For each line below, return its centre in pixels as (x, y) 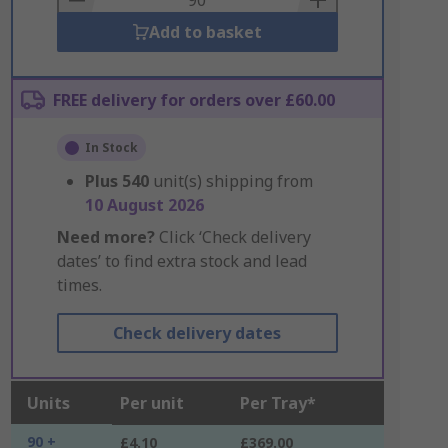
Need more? (105, 237)
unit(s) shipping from (232, 181)
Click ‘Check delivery (232, 237)
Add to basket (205, 32)
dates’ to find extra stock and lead (181, 261)
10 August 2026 (144, 205)
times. (79, 285)
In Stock (111, 147)
